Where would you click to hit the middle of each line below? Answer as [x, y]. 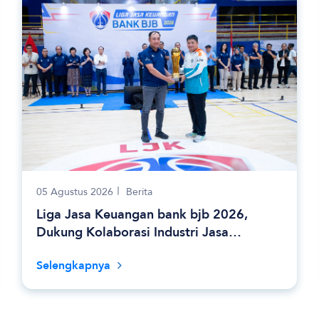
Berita [139, 192]
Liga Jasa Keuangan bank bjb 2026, [142, 214]
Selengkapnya [73, 265]
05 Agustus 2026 [74, 192]
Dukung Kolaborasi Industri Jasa [132, 232]
